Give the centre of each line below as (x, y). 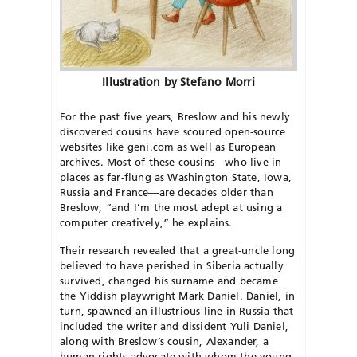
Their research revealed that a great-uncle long (178, 250)
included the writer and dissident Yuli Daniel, (174, 326)
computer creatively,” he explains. (146, 222)
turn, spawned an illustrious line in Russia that (177, 310)
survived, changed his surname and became (169, 280)
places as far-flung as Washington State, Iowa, (176, 177)
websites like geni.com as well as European (168, 146)
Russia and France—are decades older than (167, 192)
